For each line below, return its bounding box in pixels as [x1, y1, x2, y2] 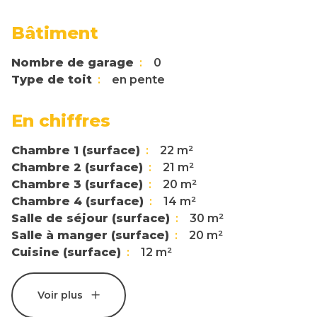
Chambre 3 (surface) [11, 178, 143, 192]
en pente [112, 73, 165, 87]
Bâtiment [11, 23, 98, 44]
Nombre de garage [11, 56, 134, 70]
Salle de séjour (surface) [11, 212, 170, 226]
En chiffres [11, 110, 110, 132]
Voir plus [38, 289, 86, 302]
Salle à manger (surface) [11, 229, 169, 243]
